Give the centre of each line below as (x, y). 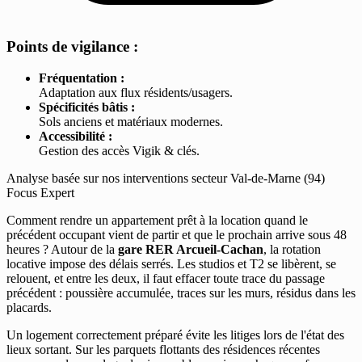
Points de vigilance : (72, 47)
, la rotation (292, 249)
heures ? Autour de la (62, 249)
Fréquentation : (82, 78)
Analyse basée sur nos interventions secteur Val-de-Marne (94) (166, 178)
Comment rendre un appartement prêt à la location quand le (157, 220)
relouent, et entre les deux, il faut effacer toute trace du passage (166, 278)
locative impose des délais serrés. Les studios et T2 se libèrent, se (171, 263)
